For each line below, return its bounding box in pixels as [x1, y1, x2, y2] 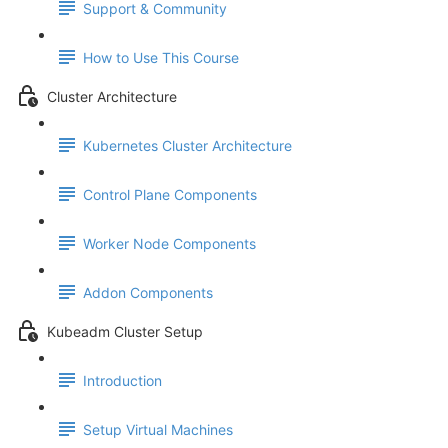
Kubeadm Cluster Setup [47, 323, 203, 341]
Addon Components [83, 284, 213, 302]
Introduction [83, 372, 162, 390]
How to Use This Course [83, 49, 239, 67]
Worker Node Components [83, 235, 256, 253]
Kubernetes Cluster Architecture [83, 137, 292, 155]
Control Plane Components [83, 186, 257, 204]
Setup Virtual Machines [83, 421, 233, 439]
